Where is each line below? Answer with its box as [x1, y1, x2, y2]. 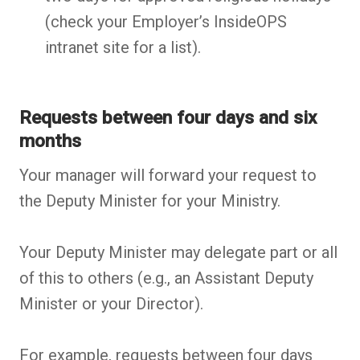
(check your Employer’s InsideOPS [45, 12, 287, 32]
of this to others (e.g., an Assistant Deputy [19, 268, 313, 288]
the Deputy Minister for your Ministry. [19, 190, 280, 211]
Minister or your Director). [19, 293, 203, 313]
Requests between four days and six [19, 107, 317, 129]
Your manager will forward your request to [19, 165, 317, 185]
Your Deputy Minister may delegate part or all [19, 242, 337, 262]
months [19, 130, 81, 153]
